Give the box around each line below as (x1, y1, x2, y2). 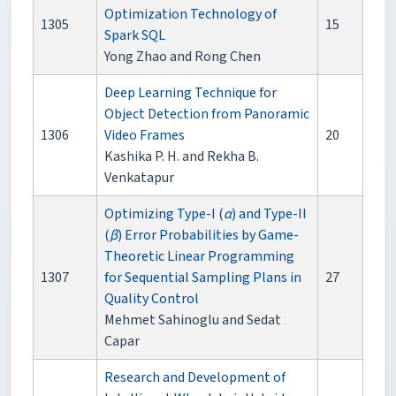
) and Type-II (232, 203, 307, 224)
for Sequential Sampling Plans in (104, 267, 301, 287)
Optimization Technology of (104, 4, 277, 24)
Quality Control (104, 288, 199, 308)
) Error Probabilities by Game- (118, 225, 299, 245)
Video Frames (104, 125, 185, 145)
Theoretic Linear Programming (104, 246, 294, 266)
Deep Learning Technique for (104, 82, 277, 103)
